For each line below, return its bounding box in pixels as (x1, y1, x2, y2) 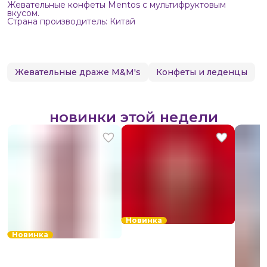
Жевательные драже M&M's (15, 67, 141, 77)
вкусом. (7, 8, 39, 18)
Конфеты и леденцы (156, 67, 247, 77)
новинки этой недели (49, 108, 218, 126)
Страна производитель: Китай (7, 16, 135, 27)
